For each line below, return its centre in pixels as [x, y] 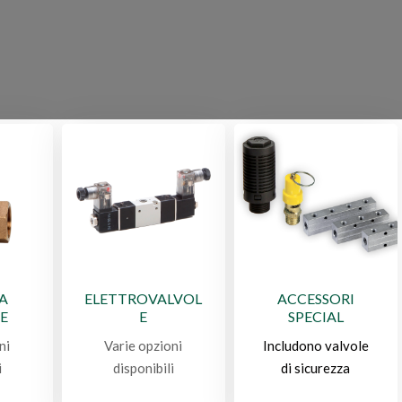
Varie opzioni [144, 345]
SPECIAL [315, 316]
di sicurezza [316, 367]
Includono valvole [315, 345]
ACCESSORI [315, 298]
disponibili [143, 367]
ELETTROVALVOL [144, 298]
